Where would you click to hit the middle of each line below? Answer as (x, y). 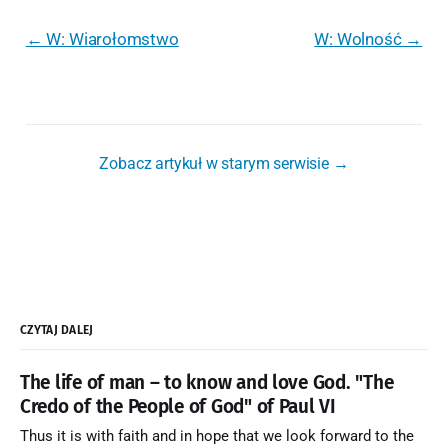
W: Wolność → (368, 39)
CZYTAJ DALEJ (57, 330)
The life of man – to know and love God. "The (207, 382)
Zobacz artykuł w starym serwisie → (224, 164)
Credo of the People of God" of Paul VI (178, 406)
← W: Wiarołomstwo (102, 39)
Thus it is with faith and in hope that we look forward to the (217, 436)
